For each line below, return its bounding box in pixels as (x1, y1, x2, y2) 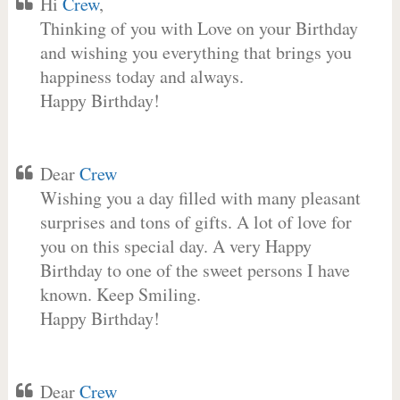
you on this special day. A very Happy (39, 234, 312, 258)
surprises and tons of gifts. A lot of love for (39, 210, 352, 234)
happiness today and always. (39, 64, 244, 88)
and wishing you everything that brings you (39, 40, 352, 64)
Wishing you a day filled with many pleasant (39, 186, 361, 210)
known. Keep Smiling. (39, 282, 201, 306)
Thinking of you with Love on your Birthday (39, 16, 358, 40)
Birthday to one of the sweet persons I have (39, 258, 350, 282)
